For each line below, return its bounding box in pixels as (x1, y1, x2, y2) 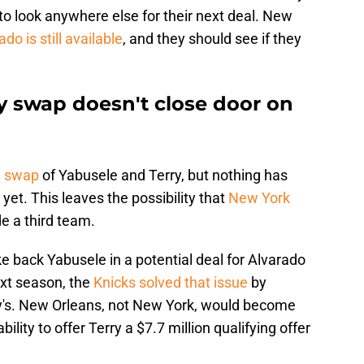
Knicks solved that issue (93, 274, 248, 292)
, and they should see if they (123, 30, 301, 48)
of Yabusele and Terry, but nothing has (39, 167, 288, 184)
